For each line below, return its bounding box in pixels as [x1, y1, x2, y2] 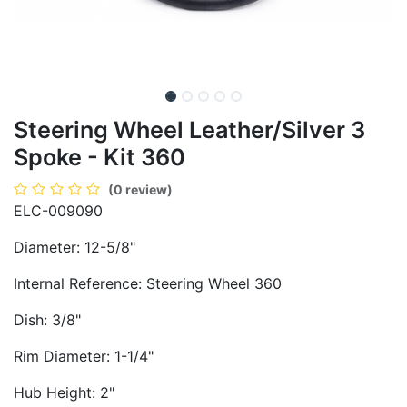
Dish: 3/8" [14, 310, 81, 329]
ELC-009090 [14, 201, 103, 220]
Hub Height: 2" [14, 382, 114, 402]
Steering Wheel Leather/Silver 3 [14, 115, 365, 144]
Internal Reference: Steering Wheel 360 [14, 273, 282, 293]
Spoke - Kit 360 [14, 143, 185, 171]
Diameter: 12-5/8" [14, 237, 135, 256]
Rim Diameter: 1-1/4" [14, 346, 154, 365]
